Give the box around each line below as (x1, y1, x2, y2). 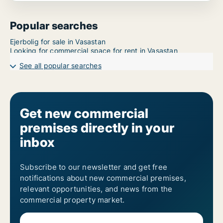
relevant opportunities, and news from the (20, 184, 173, 194)
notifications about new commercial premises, (20, 173, 186, 183)
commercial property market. (20, 195, 125, 205)
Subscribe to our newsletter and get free (20, 162, 167, 172)
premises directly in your (20, 120, 174, 135)
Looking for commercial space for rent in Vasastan (10, 46, 178, 55)
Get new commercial (20, 106, 149, 121)
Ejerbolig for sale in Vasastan (10, 37, 106, 46)
